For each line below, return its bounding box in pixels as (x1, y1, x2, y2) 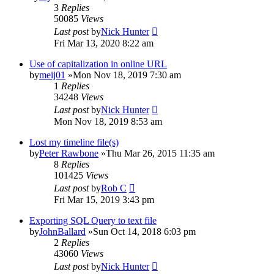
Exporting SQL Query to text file (29, 215, 157, 226)
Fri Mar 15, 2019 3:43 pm (54, 194, 154, 205)
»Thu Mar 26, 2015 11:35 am (98, 147, 215, 158)
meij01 (39, 69, 65, 80)
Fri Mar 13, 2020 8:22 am (54, 37, 154, 48)
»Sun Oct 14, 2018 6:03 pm (86, 226, 196, 237)
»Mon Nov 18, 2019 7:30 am (65, 69, 181, 80)
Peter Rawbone (39, 147, 98, 158)
